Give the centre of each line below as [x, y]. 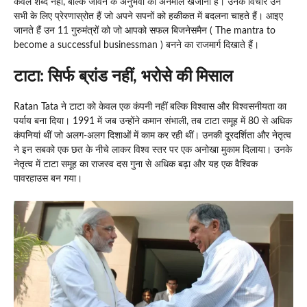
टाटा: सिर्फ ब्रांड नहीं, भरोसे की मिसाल [123, 76]
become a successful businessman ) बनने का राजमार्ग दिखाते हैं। [136, 45]
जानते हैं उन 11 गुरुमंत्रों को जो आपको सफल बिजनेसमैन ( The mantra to [145, 30]
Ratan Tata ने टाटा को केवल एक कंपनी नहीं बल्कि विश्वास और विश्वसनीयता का [150, 107]
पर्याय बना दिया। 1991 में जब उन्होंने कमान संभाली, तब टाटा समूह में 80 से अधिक [153, 121]
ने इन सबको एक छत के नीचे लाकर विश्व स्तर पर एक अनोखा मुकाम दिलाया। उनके [153, 150]
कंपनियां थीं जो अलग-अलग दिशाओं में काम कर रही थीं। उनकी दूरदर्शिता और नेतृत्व [152, 135]
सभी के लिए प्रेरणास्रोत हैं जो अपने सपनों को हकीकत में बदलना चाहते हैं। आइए [148, 16]
